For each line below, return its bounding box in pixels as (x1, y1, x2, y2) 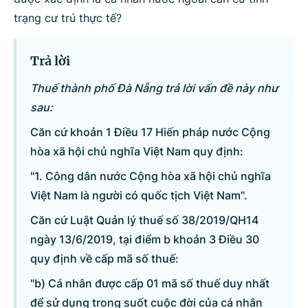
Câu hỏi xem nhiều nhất (14, 71, 146, 85)
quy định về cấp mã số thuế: (30, 252, 179, 265)
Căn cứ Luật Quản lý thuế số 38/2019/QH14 (30, 213, 258, 227)
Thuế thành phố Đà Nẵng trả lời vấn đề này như (30, 81, 278, 95)
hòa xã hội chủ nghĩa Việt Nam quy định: (30, 144, 243, 158)
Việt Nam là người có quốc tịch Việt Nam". (30, 188, 247, 202)
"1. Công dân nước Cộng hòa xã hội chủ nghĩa (30, 169, 271, 183)
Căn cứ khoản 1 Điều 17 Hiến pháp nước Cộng (30, 125, 270, 139)
